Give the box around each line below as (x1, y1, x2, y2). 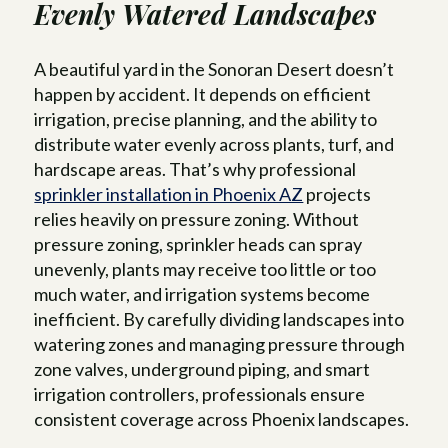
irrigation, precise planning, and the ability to (34, 107, 378, 130)
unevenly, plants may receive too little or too (34, 257, 377, 280)
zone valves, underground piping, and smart (34, 357, 371, 380)
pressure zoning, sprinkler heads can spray (34, 232, 363, 255)
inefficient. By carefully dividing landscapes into (34, 307, 405, 330)
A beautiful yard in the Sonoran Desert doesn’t (34, 57, 395, 80)
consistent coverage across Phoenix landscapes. (34, 407, 410, 430)
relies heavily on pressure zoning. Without (34, 207, 360, 230)
